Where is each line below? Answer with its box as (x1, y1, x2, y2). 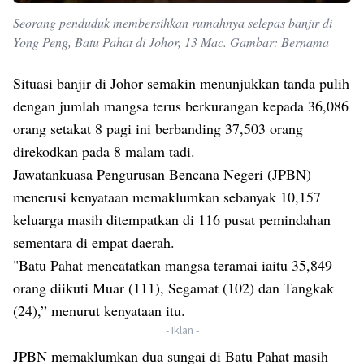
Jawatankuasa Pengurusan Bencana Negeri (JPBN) (13, 164, 311, 184)
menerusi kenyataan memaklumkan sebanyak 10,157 (13, 187, 321, 207)
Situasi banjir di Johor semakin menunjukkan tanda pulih (13, 73, 349, 93)
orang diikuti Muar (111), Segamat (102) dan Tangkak (13, 278, 334, 298)
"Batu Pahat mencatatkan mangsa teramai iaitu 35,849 (13, 255, 332, 275)
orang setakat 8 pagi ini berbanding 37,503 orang (13, 119, 303, 139)
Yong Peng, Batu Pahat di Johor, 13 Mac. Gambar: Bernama (13, 33, 329, 51)
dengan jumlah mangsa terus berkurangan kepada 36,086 (13, 96, 349, 116)
